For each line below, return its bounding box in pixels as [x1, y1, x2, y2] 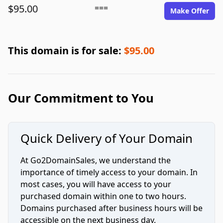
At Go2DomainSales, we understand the [20, 155, 171, 166]
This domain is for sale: [8, 44, 124, 57]
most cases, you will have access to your [20, 179, 171, 190]
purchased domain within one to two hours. [20, 191, 186, 202]
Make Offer [170, 6, 209, 15]
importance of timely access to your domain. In [20, 167, 198, 178]
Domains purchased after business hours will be [20, 203, 203, 214]
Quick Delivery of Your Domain [20, 130, 193, 146]
